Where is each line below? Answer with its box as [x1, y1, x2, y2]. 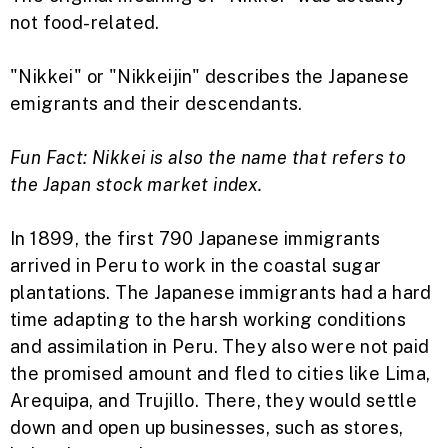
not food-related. [10, 12, 160, 34]
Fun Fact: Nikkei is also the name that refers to [10, 147, 407, 169]
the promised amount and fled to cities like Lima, [10, 363, 431, 385]
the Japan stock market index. [10, 174, 263, 196]
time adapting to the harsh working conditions [10, 309, 406, 331]
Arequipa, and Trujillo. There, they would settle [10, 390, 418, 412]
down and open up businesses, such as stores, [10, 417, 404, 439]
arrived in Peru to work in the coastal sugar [10, 255, 382, 277]
